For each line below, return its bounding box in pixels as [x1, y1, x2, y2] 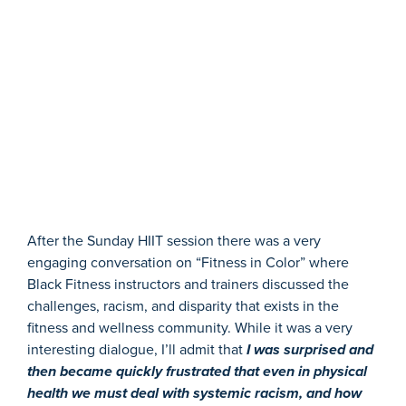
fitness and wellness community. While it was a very [27, 316, 353, 338]
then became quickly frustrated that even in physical [27, 360, 367, 382]
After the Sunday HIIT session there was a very [27, 229, 321, 251]
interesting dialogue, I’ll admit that [27, 338, 243, 360]
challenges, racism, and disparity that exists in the [27, 295, 339, 316]
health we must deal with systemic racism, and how [27, 382, 362, 403]
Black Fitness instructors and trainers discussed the [27, 273, 349, 295]
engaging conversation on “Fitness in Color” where [27, 251, 349, 273]
